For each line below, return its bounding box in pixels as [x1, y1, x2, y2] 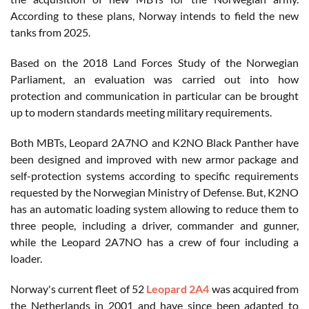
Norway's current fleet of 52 [10, 282, 147, 296]
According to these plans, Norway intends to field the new [10, 9, 299, 23]
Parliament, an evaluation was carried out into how [10, 72, 299, 86]
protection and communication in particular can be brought [10, 89, 299, 103]
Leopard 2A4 [146, 282, 210, 296]
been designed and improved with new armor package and [10, 152, 299, 166]
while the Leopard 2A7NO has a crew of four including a [10, 235, 299, 249]
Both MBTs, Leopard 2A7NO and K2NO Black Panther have [10, 136, 299, 150]
